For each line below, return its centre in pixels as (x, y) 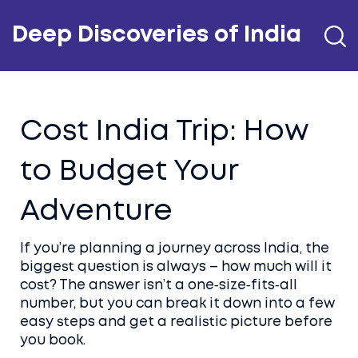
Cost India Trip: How (164, 132)
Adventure (96, 212)
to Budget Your (129, 172)
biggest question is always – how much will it (176, 267)
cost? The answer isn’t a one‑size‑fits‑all (159, 286)
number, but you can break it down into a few (177, 304)
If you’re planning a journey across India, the (175, 249)
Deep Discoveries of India (157, 36)
